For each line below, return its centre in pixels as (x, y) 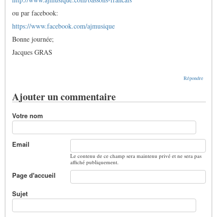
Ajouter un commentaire (64, 97)
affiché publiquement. (94, 162)
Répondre (193, 78)
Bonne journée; (33, 39)
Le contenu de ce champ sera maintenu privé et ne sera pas (136, 155)
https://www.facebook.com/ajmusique (63, 26)
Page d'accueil (34, 175)
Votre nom (28, 115)
